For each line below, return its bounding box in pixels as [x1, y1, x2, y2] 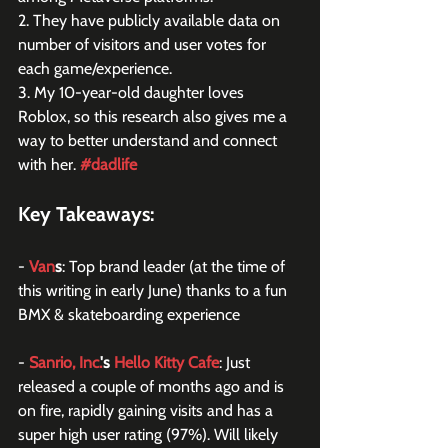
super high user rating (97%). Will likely [18, 425, 282, 444]
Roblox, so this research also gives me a [18, 107, 291, 126]
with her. [18, 155, 80, 174]
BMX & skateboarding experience [18, 305, 240, 324]
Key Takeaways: [18, 202, 154, 226]
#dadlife [80, 155, 137, 174]
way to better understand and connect [18, 131, 281, 150]
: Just [219, 353, 254, 372]
